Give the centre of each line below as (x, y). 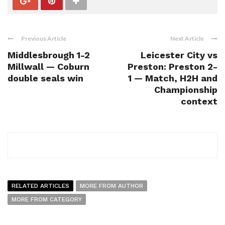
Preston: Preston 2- (173, 67)
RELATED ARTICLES (40, 186)
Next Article (187, 39)
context (199, 101)
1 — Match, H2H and (173, 78)
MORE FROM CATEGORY (47, 200)
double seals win (45, 78)
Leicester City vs (179, 55)
